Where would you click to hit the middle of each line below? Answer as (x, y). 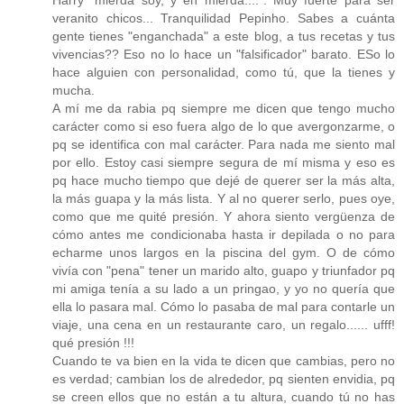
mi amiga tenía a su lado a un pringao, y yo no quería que (224, 289)
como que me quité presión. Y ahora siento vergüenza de (224, 217)
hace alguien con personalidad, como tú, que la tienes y (224, 73)
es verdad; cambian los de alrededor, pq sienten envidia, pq (224, 379)
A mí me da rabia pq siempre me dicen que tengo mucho (224, 109)
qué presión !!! (93, 343)
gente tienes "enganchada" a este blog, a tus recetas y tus (224, 37)
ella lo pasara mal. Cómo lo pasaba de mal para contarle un (224, 307)
